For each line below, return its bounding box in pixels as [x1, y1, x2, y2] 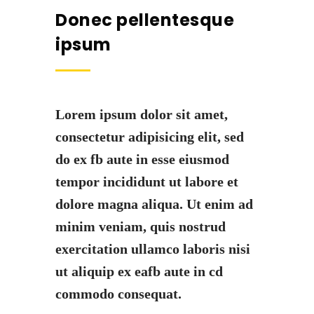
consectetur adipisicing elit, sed [55, 129, 244, 145]
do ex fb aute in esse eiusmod [55, 151, 229, 168]
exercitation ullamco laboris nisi [55, 241, 250, 257]
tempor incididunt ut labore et [55, 174, 238, 190]
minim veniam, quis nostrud [55, 219, 226, 235]
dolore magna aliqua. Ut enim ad [55, 196, 253, 212]
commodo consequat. [55, 286, 182, 302]
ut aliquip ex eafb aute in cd [55, 264, 223, 280]
